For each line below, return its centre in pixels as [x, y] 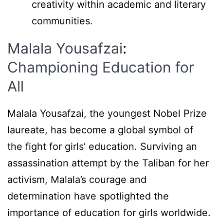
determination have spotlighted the [88, 196]
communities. [62, 21]
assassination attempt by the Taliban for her [108, 163]
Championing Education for [101, 67]
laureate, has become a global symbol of [100, 130]
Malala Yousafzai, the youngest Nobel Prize [107, 114]
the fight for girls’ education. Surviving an [102, 147]
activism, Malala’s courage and [77, 180]
